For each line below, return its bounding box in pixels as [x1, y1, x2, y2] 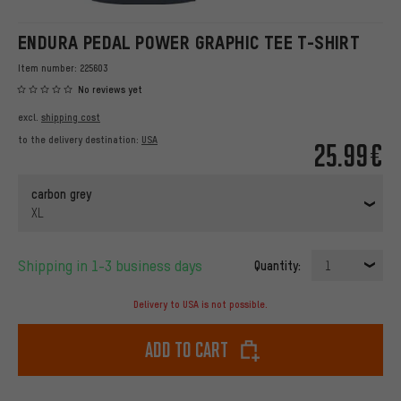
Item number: [18, 62, 80, 74]
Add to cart [144, 337, 228, 363]
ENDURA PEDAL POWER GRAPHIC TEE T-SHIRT [18, 32, 361, 53]
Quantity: [254, 257, 301, 274]
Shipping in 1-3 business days [26, 256, 202, 276]
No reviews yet [78, 83, 142, 97]
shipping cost [41, 111, 100, 124]
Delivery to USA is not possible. [133, 298, 268, 311]
